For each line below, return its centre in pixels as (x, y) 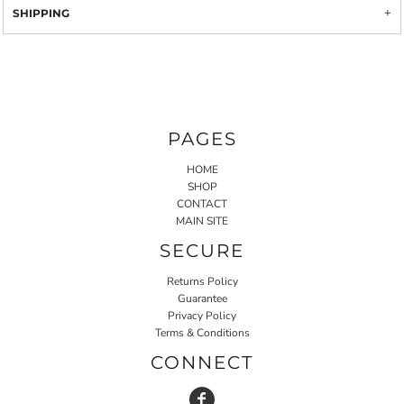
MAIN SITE (202, 220)
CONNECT (202, 362)
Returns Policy (202, 281)
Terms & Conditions (202, 332)
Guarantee (202, 298)
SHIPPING (41, 13)
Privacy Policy (202, 315)
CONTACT (202, 203)
